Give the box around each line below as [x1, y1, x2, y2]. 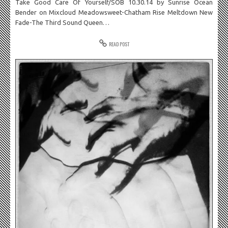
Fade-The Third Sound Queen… [15, 19, 109, 26]
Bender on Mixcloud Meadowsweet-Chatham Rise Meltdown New [15, 9, 213, 16]
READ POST [108, 40, 129, 48]
